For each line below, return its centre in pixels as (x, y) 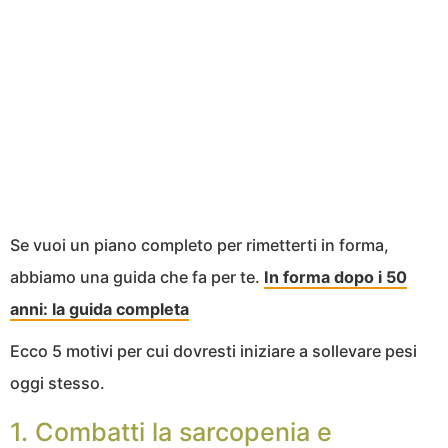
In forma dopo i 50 (335, 277)
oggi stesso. (57, 383)
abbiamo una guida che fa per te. (137, 277)
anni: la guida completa (99, 309)
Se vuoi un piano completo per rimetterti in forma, (199, 245)
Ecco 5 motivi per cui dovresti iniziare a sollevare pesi (213, 351)
